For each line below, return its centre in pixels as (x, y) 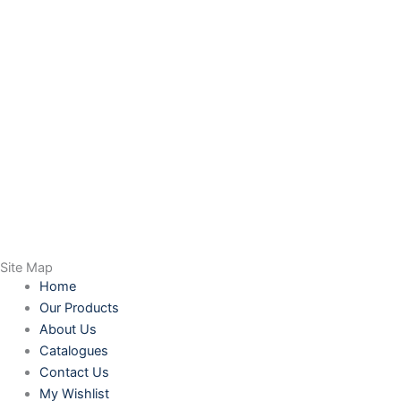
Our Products (79, 307)
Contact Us (74, 372)
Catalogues (73, 350)
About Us (68, 329)
